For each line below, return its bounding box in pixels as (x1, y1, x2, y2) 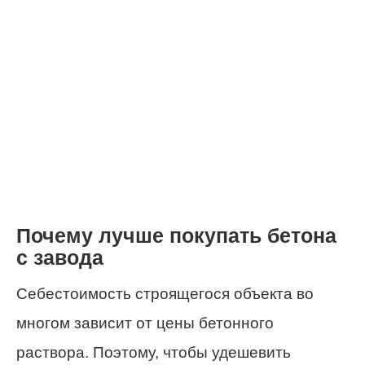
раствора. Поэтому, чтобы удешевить (16, 343, 291, 361)
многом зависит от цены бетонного (16, 314, 274, 332)
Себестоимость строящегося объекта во (16, 284, 314, 302)
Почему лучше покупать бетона (16, 225, 336, 248)
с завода (16, 247, 103, 270)
